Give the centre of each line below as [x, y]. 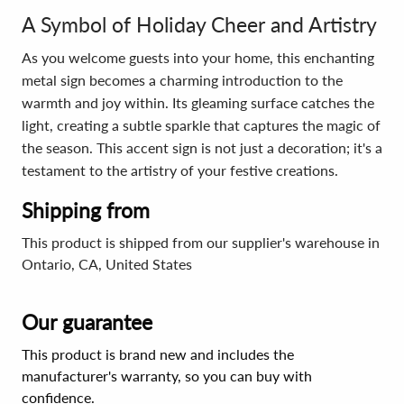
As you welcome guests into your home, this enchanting [198, 57]
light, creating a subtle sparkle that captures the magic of [201, 125]
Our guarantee [87, 322]
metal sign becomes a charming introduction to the [182, 80]
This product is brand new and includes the [158, 354]
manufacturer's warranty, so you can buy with [167, 376]
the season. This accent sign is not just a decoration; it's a [202, 147]
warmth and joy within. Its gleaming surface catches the [198, 102]
